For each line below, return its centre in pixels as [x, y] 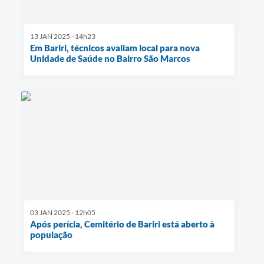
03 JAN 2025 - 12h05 [63, 212]
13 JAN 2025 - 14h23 [63, 37]
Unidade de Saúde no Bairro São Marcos [110, 59]
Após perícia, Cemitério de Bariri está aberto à [122, 224]
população [51, 234]
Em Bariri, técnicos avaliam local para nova [115, 48]
